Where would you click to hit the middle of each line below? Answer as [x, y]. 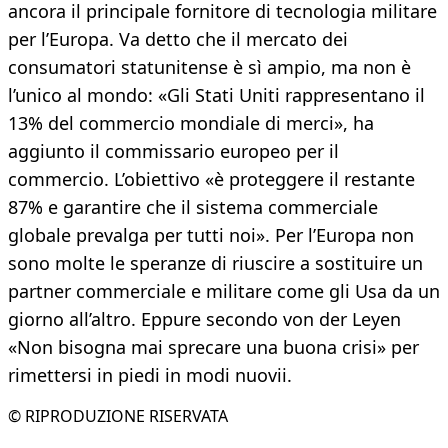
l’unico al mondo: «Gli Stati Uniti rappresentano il [216, 95]
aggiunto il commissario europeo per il [173, 151]
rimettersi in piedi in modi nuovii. [150, 375]
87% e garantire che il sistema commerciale [193, 207]
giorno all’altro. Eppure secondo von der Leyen [204, 319]
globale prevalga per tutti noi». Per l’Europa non [211, 235]
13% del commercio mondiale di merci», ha [191, 123]
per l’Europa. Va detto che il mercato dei [178, 39]
